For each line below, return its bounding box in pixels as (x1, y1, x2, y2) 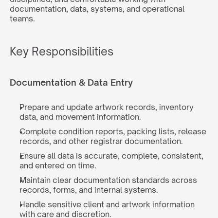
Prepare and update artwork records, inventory (19, 102, 194, 112)
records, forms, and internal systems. (19, 185, 158, 195)
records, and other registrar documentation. (19, 136, 183, 146)
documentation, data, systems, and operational (10, 4, 184, 14)
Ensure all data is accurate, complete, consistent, (19, 151, 203, 161)
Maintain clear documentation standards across (19, 175, 197, 185)
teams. (10, 14, 35, 23)
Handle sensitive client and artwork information (19, 200, 195, 209)
